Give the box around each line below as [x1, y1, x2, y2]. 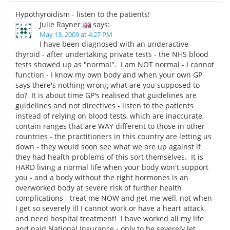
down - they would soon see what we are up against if [15, 141, 201, 151]
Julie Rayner [40, 19, 81, 29]
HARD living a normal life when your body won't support [15, 162, 208, 172]
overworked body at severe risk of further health [15, 182, 182, 193]
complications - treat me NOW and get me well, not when [15, 193, 212, 203]
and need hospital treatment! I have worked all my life [15, 213, 204, 223]
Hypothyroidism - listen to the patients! [15, 9, 150, 19]
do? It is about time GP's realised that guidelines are [15, 90, 197, 100]
